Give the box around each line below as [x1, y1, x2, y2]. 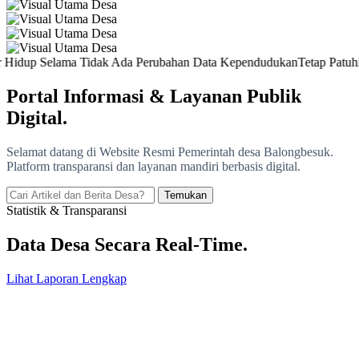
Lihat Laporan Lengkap [6, 271, 127, 285]
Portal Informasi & [6, 85, 170, 107]
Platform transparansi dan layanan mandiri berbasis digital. [6, 159, 301, 173]
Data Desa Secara [6, 233, 155, 255]
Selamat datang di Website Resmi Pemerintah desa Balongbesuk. [6, 144, 333, 159]
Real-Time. [155, 233, 248, 255]
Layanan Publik [170, 85, 301, 107]
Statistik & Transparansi [6, 203, 127, 217]
